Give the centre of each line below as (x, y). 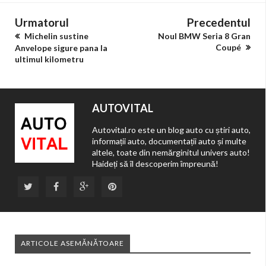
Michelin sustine (56, 36)
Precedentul (219, 23)
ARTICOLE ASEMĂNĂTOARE (72, 243)
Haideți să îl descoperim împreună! (155, 164)
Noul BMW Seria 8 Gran (204, 36)
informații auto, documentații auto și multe (169, 141)
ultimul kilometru (49, 59)
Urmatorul (42, 23)
